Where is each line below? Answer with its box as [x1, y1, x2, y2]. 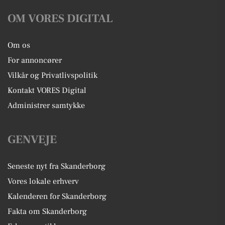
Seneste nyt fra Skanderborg [8, 161, 105, 171]
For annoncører [8, 55, 62, 65]
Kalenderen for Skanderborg [8, 191, 106, 201]
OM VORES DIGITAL [8, 11, 113, 26]
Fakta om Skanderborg [8, 206, 87, 216]
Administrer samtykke [8, 100, 85, 110]
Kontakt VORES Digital [8, 85, 86, 95]
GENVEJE [8, 132, 57, 147]
